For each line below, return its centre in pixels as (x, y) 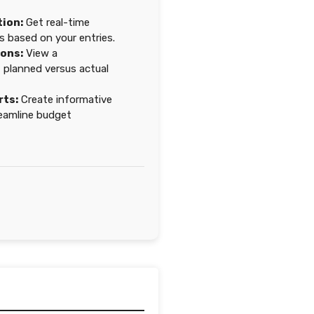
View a (40, 53)
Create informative (65, 100)
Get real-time (56, 22)
